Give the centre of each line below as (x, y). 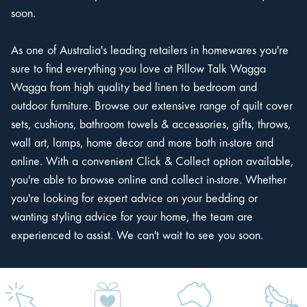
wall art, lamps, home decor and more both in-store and (142, 144)
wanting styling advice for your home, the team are (132, 218)
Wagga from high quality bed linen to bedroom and (134, 89)
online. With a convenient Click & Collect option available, (152, 163)
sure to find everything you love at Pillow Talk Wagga (138, 70)
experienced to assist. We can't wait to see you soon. (137, 237)
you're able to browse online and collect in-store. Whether (149, 181)
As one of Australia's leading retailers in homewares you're (150, 52)
